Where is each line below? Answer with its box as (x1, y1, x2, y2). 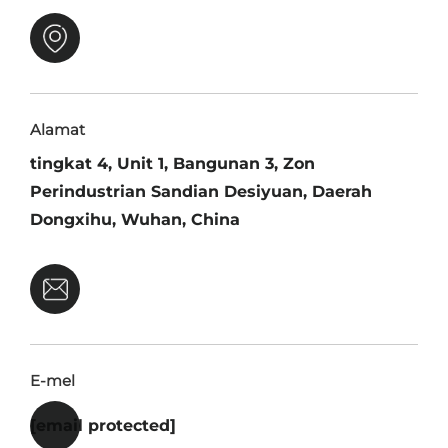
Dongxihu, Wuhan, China (30, 209, 240, 229)
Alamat (30, 119, 85, 139)
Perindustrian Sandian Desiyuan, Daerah (30, 181, 372, 201)
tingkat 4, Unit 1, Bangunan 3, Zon (30, 153, 315, 173)
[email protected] (30, 415, 176, 435)
